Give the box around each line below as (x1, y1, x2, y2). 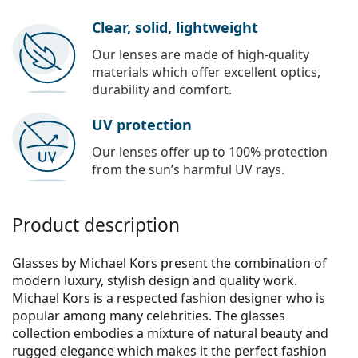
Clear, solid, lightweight (92, 18, 258, 38)
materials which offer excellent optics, (92, 63, 320, 82)
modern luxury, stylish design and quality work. (12, 272, 297, 290)
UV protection (92, 115, 192, 135)
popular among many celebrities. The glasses (12, 307, 285, 325)
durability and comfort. (92, 81, 232, 99)
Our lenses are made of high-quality (92, 46, 309, 64)
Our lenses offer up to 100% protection (92, 143, 328, 161)
